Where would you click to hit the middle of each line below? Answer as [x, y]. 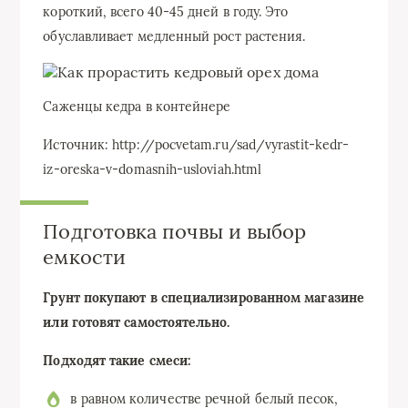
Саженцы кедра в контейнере [137, 106]
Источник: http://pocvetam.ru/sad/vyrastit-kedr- [196, 144]
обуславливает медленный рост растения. [174, 36]
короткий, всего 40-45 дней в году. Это [166, 11]
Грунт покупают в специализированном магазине [204, 297]
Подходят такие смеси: [117, 360]
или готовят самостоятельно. [137, 322]
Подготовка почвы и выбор [175, 231]
